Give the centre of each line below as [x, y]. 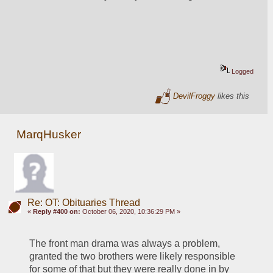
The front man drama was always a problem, [125, 244]
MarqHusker [49, 134]
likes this [232, 96]
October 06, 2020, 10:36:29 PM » [130, 212]
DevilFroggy [194, 96]
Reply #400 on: [56, 212]
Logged [242, 71]
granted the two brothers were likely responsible [133, 257]
